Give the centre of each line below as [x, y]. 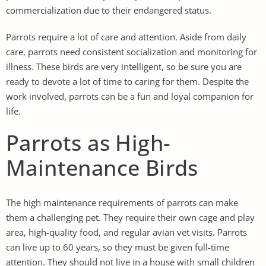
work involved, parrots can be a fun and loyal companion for [130, 96]
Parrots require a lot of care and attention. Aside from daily [126, 37]
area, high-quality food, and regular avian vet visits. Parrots [126, 232]
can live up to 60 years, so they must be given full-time [118, 247]
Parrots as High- [88, 142]
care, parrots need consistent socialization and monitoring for [132, 51]
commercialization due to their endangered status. [109, 10]
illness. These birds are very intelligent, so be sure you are [124, 66]
